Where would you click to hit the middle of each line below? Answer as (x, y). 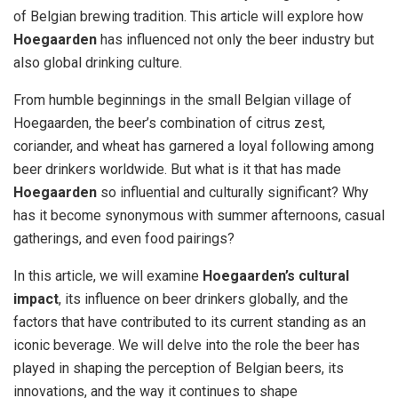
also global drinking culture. (98, 62)
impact (36, 298)
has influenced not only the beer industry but (235, 39)
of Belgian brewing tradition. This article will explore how (188, 16)
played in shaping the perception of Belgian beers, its (179, 368)
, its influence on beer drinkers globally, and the (203, 298)
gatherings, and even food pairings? (124, 238)
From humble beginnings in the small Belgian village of (183, 99)
